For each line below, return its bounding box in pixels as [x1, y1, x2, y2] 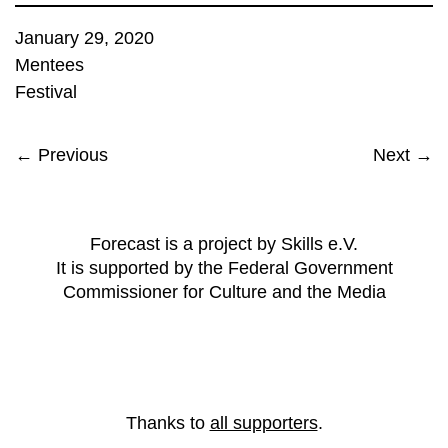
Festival [15, 82, 77, 102]
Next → [373, 145, 433, 165]
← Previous [15, 145, 108, 165]
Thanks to [125, 413, 210, 433]
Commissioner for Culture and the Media [62, 282, 386, 302]
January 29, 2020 [15, 28, 154, 48]
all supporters [209, 413, 318, 433]
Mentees [15, 55, 84, 75]
